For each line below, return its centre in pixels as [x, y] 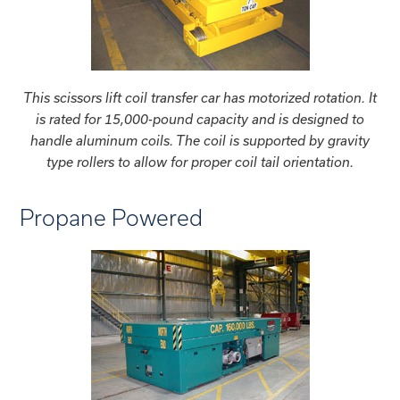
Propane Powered [112, 218]
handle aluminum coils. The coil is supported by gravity [200, 140]
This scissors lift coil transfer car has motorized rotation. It [200, 97]
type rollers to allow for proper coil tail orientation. [200, 162]
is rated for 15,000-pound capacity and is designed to [200, 119]
